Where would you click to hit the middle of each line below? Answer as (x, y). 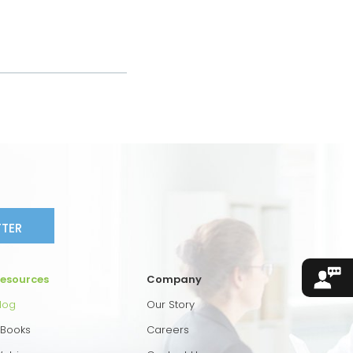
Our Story (171, 304)
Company (174, 279)
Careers (168, 329)
